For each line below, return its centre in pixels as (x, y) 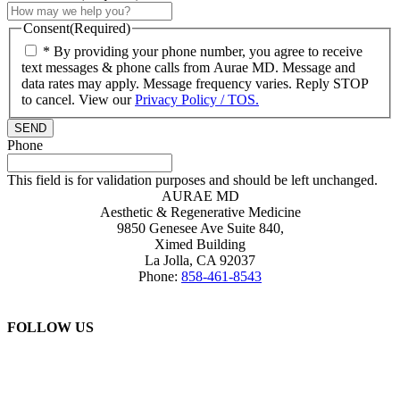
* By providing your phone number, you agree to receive (203, 51)
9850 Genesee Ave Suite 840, (200, 228)
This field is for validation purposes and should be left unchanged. (192, 179)
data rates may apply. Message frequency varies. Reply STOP (195, 83)
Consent (46, 29)
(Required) (100, 29)
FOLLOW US (50, 328)
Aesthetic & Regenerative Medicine (200, 212)
